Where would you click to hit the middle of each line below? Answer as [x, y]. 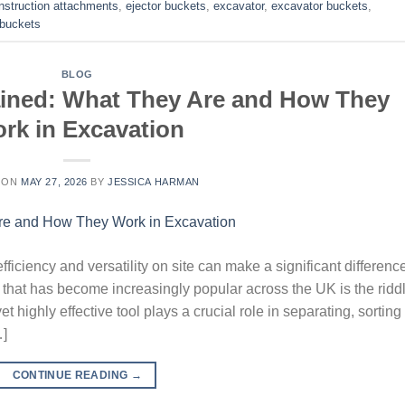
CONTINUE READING [71, 375]
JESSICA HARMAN [154, 181]
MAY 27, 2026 [54, 181]
